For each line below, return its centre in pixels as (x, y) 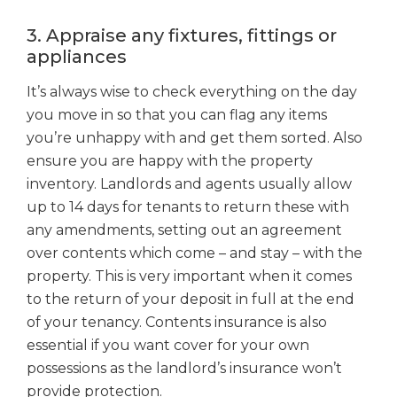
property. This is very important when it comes (189, 276)
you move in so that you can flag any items (177, 115)
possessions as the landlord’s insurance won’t (184, 369)
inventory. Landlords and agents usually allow (189, 184)
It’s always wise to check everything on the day (192, 92)
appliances (77, 57)
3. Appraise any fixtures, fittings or (182, 36)
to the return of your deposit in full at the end (191, 300)
